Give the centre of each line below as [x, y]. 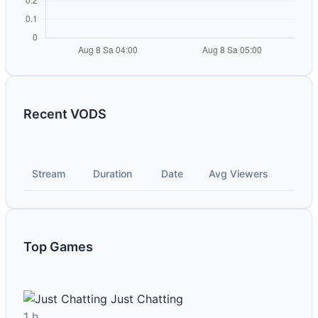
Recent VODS [65, 114]
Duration [113, 174]
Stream [49, 174]
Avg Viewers [238, 174]
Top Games [58, 247]
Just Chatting [147, 299]
